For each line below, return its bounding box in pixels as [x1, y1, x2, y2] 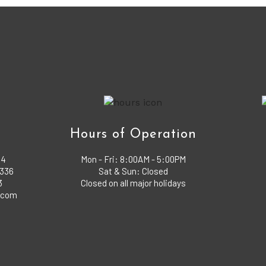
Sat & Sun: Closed [98, 166, 168, 176]
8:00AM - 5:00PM [119, 154, 186, 164]
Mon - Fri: [80, 154, 118, 164]
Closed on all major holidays [80, 178, 186, 188]
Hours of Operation [69, 128, 197, 141]
